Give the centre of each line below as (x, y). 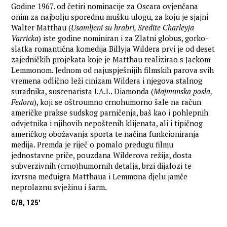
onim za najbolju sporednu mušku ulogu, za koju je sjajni (110, 17)
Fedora (23, 102)
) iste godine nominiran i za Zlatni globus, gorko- (124, 38)
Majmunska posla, (183, 91)
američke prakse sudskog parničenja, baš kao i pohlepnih (110, 113)
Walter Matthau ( (41, 28)
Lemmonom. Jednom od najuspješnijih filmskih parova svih (113, 70)
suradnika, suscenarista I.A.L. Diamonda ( (83, 91)
